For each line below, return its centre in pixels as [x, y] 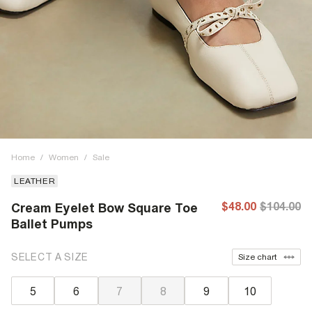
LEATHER [35, 181]
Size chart [257, 257]
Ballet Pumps [52, 224]
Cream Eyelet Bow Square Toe [104, 208]
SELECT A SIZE [50, 257]
